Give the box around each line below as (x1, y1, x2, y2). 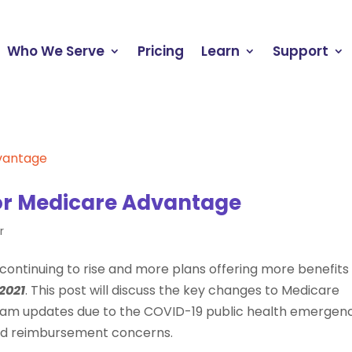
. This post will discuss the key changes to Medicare (25, 280, 340, 299)
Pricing (137, 41, 185, 60)
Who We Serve (7, 41, 105, 60)
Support (273, 41, 329, 60)
